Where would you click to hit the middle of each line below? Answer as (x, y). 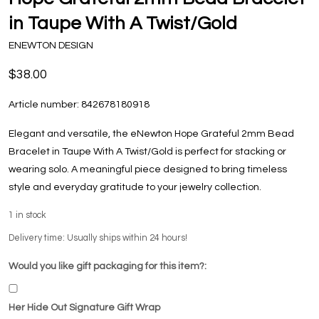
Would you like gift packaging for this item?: (108, 267)
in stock (31, 216)
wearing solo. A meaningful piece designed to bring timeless (148, 170)
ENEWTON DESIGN (51, 46)
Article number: (44, 105)
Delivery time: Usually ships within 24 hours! (98, 239)
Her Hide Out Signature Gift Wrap (84, 308)
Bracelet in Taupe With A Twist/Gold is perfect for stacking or (147, 152)
